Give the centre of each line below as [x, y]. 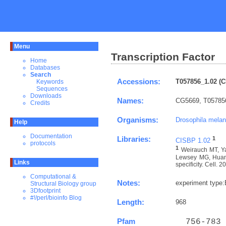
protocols [43, 143]
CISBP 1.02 [193, 141]
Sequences [52, 89]
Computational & [53, 177]
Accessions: [139, 81]
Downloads [46, 96]
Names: [130, 101]
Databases [45, 68]
